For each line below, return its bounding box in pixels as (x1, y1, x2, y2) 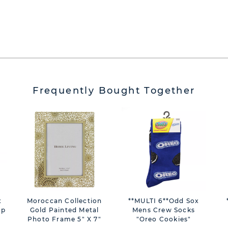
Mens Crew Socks (132, 206, 195, 214)
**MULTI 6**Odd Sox (128, 197, 199, 205)
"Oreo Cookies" (136, 215, 191, 223)
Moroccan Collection (26, 197, 102, 205)
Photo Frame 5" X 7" (27, 215, 101, 223)
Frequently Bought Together (33, 85, 195, 96)
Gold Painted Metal (30, 206, 99, 214)
